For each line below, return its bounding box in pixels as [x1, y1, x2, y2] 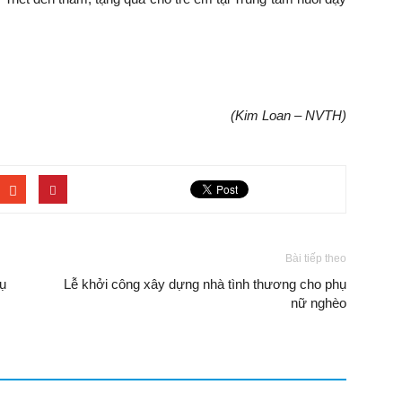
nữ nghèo [291, 294, 346, 310]
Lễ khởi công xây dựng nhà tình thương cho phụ [64, 275, 346, 292]
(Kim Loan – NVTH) [231, 107, 346, 123]
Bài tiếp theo [285, 251, 346, 265]
